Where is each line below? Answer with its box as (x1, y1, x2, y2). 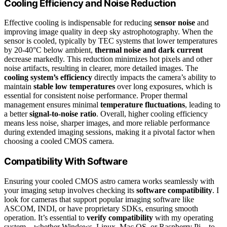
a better (4, 109, 29, 119)
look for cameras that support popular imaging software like (4, 195, 194, 204)
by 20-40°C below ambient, (4, 46, 95, 55)
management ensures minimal (4, 100, 100, 109)
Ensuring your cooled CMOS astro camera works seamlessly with (4, 176, 214, 185)
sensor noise (154, 18, 195, 27)
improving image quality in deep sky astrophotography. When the (4, 27, 213, 36)
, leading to (185, 100, 220, 109)
